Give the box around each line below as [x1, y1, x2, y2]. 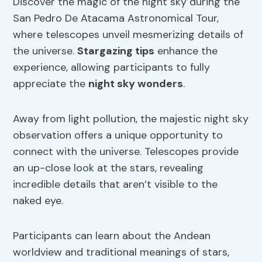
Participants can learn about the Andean [13, 229, 211, 243]
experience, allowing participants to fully [13, 60, 211, 75]
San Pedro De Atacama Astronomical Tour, [13, 11, 219, 26]
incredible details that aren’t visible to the [13, 177, 218, 192]
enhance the [154, 44, 218, 58]
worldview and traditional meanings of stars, [13, 245, 230, 260]
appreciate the [13, 77, 89, 91]
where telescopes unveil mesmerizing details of [13, 27, 244, 42]
